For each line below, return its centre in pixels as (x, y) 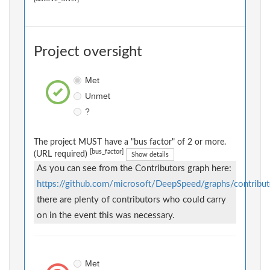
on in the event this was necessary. (106, 216)
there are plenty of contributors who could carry (131, 200)
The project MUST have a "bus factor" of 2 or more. (130, 143)
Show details (150, 155)
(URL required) (62, 155)
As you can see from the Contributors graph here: (134, 169)
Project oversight (88, 52)
